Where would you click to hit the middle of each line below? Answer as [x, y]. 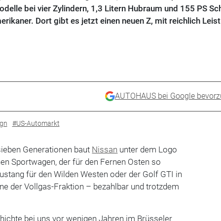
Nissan [105, 149]
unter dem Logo [147, 149]
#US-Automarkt [36, 123]
